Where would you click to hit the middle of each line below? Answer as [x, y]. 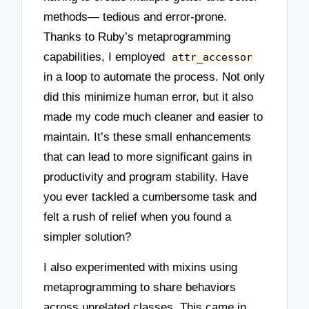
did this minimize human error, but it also [149, 97]
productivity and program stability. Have [146, 177]
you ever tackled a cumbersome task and [150, 197]
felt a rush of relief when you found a [138, 217]
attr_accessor [212, 57]
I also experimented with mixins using [141, 268]
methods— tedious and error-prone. [136, 17]
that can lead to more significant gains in [148, 157]
